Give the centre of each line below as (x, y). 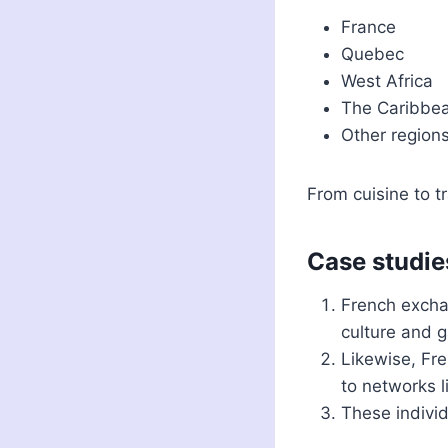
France (368, 27)
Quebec (372, 54)
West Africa (387, 81)
